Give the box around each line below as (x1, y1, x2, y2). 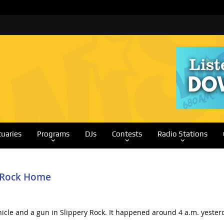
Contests (111, 129, 142, 138)
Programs (36, 129, 69, 138)
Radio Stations (157, 129, 207, 138)
